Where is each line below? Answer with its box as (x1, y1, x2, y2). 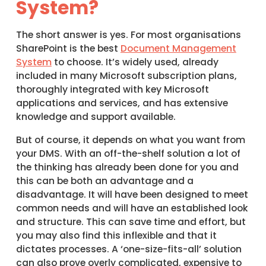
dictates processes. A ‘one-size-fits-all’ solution (15, 242, 242, 255)
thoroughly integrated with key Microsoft (15, 83, 209, 96)
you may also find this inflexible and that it (15, 229, 217, 242)
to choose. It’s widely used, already (51, 56, 218, 69)
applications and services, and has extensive (15, 97, 228, 110)
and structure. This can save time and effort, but (15, 215, 246, 228)
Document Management (120, 42, 236, 55)
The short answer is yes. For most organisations (15, 28, 241, 42)
